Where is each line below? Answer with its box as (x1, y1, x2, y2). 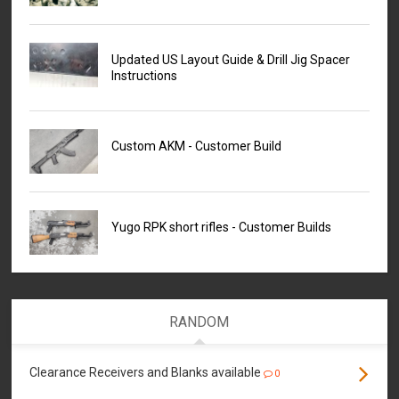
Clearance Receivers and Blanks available (29, 364, 262, 379)
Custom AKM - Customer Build (110, 138, 281, 153)
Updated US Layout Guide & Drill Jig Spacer (110, 52, 350, 67)
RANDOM (169, 313, 230, 330)
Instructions (110, 68, 177, 83)
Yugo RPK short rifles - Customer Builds (110, 219, 331, 234)
